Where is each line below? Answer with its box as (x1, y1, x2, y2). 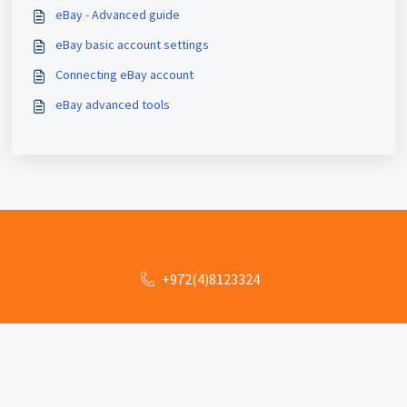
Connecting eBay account (55, 66, 194, 83)
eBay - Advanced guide (55, 6, 180, 23)
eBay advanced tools (55, 96, 170, 113)
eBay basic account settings (55, 36, 209, 53)
